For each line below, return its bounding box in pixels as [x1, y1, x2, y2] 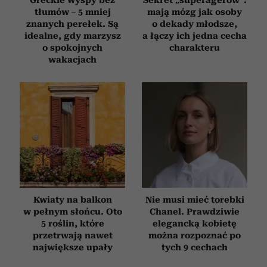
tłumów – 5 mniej [34, 7, 111, 17]
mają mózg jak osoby [147, 7, 242, 17]
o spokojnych [42, 42, 103, 52]
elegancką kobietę [153, 218, 237, 228]
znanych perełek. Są [26, 18, 119, 29]
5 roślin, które [41, 218, 104, 228]
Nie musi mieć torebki [145, 194, 244, 204]
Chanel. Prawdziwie [150, 206, 240, 216]
